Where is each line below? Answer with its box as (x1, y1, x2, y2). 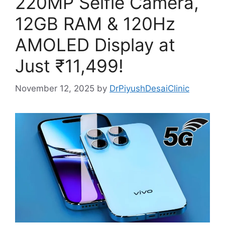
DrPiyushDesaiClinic (109, 83, 189, 93)
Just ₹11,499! (15, 55, 124, 76)
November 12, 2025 (15, 83, 94, 93)
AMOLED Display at (15, 34, 175, 55)
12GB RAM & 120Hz (15, 13, 175, 34)
